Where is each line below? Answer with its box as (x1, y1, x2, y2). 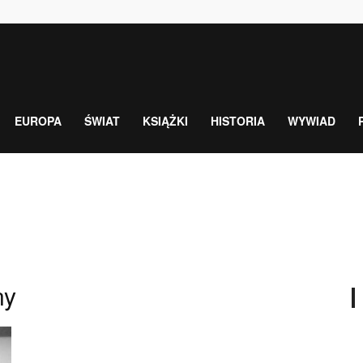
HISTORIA (211, 113, 265, 129)
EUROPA (15, 113, 62, 129)
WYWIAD (288, 113, 335, 129)
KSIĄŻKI (143, 113, 188, 129)
